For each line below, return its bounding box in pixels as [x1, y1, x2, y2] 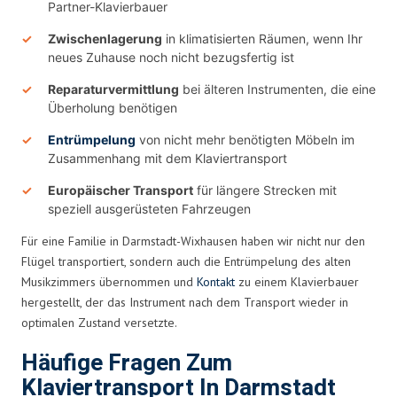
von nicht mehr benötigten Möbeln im [136, 131, 354, 147]
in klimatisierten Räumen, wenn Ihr [162, 30, 362, 46]
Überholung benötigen [48, 99, 177, 115]
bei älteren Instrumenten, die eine [179, 81, 376, 97]
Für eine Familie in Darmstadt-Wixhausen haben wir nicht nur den [21, 232, 365, 249]
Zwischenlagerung [48, 30, 162, 46]
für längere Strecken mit [193, 182, 337, 198]
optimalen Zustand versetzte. [21, 314, 177, 331]
